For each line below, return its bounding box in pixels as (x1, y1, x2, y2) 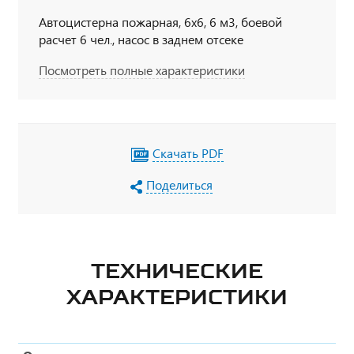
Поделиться (146, 175, 213, 193)
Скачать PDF (153, 144, 224, 161)
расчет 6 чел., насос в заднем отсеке (39, 30, 243, 47)
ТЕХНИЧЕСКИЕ (91, 258, 263, 283)
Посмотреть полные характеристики (39, 61, 245, 78)
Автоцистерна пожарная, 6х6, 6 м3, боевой (39, 13, 282, 30)
